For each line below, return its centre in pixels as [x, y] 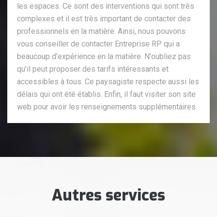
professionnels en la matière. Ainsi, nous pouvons [101, 31]
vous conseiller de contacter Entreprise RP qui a [98, 44]
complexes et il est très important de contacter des [104, 18]
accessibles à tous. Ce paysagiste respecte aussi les [108, 81]
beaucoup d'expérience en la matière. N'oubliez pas [104, 56]
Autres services [108, 195]
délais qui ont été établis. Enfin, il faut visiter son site [106, 94]
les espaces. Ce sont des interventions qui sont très [106, 6]
